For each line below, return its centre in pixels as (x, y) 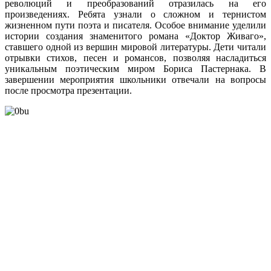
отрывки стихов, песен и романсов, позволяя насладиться (135, 57)
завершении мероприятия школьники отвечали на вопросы (135, 79)
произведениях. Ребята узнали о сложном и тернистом (135, 14)
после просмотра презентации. (68, 90)
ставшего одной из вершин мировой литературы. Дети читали (135, 47)
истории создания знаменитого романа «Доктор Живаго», (135, 36)
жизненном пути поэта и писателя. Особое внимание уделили (135, 25)
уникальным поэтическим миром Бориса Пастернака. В (135, 68)
